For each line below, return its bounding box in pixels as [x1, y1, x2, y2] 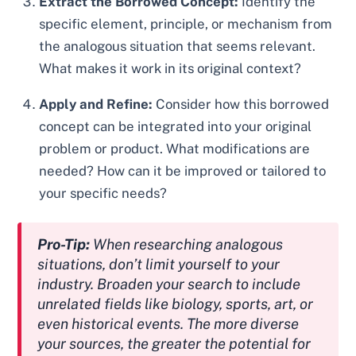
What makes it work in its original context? [39, 60, 302, 76]
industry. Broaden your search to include [37, 275, 301, 293]
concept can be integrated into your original [39, 118, 312, 134]
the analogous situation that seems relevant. [39, 37, 316, 54]
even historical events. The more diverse [37, 315, 300, 333]
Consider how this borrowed [153, 95, 330, 112]
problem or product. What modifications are [39, 140, 311, 157]
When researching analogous [90, 235, 284, 253]
